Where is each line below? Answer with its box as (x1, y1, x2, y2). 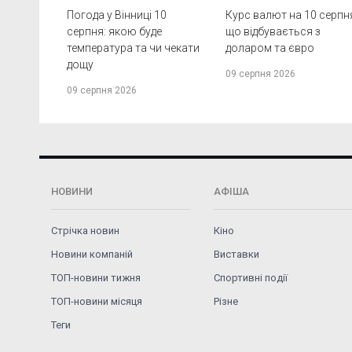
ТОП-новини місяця (51, 295, 142, 308)
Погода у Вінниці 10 (67, 9, 167, 22)
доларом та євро (225, 42, 315, 55)
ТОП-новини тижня (51, 272, 141, 284)
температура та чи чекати (67, 42, 200, 55)
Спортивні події (214, 272, 288, 284)
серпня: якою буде (67, 25, 162, 38)
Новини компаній (51, 248, 133, 261)
